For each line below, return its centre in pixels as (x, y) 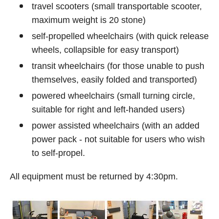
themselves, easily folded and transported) (114, 80)
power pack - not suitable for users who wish (118, 139)
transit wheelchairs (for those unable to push (118, 66)
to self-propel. (58, 153)
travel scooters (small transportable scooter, (117, 6)
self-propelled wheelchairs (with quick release (120, 36)
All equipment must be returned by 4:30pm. (94, 176)
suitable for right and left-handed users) (108, 109)
